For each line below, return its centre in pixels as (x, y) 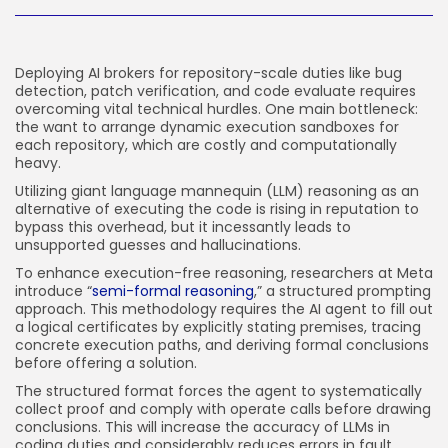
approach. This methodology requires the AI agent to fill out (224, 309)
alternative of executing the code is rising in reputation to (217, 209)
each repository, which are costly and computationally (206, 145)
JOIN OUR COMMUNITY (109, 38)
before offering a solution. (108, 363)
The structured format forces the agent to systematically (218, 391)
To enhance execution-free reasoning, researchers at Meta (224, 273)
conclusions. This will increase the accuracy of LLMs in (202, 427)
